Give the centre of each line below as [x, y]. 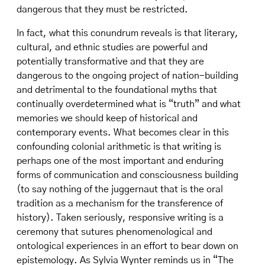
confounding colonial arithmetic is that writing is [119, 147]
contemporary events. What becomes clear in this [123, 132]
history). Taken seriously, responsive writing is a [120, 218]
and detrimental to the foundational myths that [117, 90]
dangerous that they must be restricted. [104, 9]
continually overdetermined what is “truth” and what [129, 104]
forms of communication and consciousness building [127, 175]
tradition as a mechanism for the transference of [120, 203]
